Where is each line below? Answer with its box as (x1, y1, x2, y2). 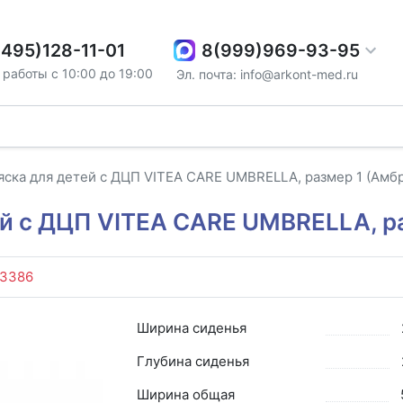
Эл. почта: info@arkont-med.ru (176, 66, 359, 82)
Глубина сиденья (136, 352, 249, 370)
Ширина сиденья (136, 318, 246, 336)
